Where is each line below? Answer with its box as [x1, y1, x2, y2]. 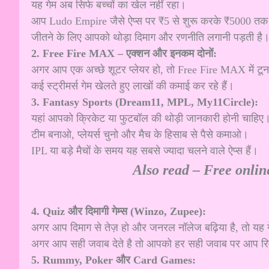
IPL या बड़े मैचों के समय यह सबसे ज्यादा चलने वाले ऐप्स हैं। [31, 144, 258, 157]
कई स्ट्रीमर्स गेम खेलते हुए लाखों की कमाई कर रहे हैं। [31, 79, 234, 92]
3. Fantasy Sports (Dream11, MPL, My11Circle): [31, 95, 258, 108]
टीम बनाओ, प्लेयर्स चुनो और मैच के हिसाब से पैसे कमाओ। [31, 128, 249, 141]
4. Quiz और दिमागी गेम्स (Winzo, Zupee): [31, 205, 206, 218]
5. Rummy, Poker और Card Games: [31, 254, 196, 267]
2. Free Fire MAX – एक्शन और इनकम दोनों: [31, 47, 217, 59]
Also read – [133, 162, 204, 178]
